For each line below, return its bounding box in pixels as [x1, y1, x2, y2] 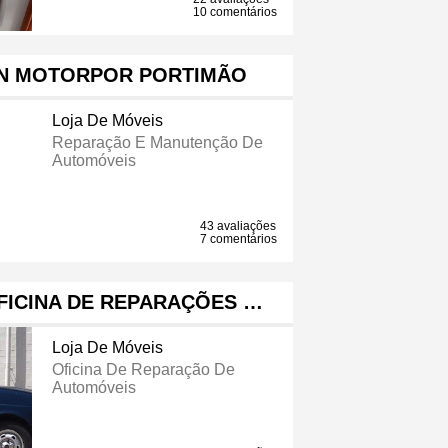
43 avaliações [200, 219, 277, 234]
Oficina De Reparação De [51, 361, 235, 379]
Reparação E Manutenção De [51, 134, 263, 152]
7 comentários [200, 232, 278, 247]
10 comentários [193, 5, 278, 20]
